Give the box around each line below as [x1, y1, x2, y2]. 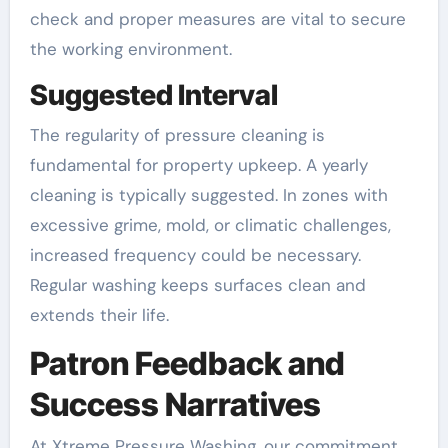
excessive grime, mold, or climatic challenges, [29, 213, 391, 236]
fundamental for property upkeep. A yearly [29, 153, 368, 176]
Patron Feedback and [29, 343, 345, 383]
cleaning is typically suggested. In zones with [29, 183, 388, 206]
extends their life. [29, 303, 169, 326]
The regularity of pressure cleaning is [29, 123, 325, 146]
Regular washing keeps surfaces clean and [29, 273, 366, 296]
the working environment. [29, 38, 232, 61]
